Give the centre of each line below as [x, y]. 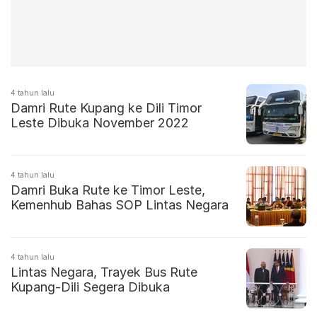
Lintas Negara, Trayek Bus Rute [104, 272]
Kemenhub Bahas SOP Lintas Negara [120, 205]
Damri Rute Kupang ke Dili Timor [106, 108]
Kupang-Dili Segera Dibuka [90, 287]
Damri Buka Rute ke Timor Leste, [108, 190]
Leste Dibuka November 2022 [100, 123]
